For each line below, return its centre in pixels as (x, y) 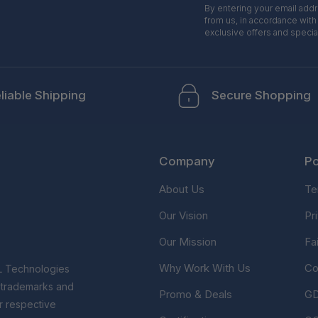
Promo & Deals (196, 294)
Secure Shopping (261, 95)
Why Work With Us (205, 268)
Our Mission (188, 241)
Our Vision (183, 215)
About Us (182, 189)
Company (187, 161)
